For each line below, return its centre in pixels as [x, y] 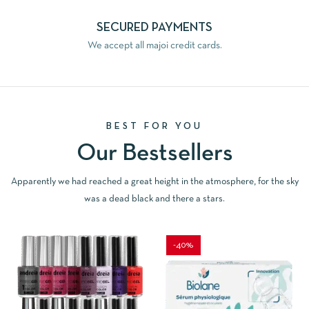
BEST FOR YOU [154, 126]
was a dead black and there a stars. [154, 199]
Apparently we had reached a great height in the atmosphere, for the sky [154, 181]
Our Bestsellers [154, 153]
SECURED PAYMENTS [154, 28]
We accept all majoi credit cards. [154, 45]
